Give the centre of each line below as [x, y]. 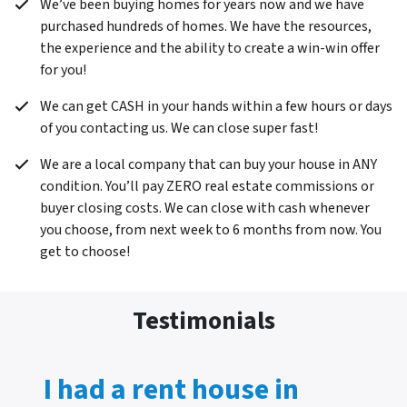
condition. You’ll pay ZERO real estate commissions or [207, 186]
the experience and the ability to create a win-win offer [210, 48]
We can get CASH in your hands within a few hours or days [216, 106]
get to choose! [85, 251]
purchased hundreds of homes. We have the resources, [206, 26]
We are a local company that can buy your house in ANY [208, 164]
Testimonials [203, 320]
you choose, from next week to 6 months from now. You [211, 229]
